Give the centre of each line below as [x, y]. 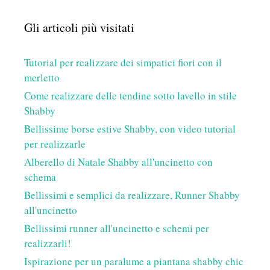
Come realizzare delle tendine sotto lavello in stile [130, 95]
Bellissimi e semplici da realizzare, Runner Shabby [132, 195]
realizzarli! [48, 243]
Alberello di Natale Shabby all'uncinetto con [118, 162]
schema [40, 177]
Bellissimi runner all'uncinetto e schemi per [117, 228]
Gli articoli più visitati [79, 27]
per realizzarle [55, 143]
